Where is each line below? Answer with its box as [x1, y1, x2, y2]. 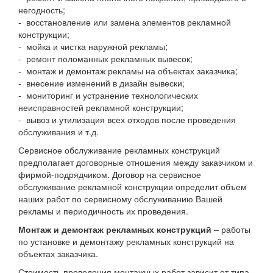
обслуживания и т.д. [18, 126, 99, 138]
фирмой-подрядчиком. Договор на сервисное [18, 168, 201, 181]
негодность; [18, 4, 65, 16]
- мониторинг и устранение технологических [18, 89, 198, 102]
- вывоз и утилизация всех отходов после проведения [18, 113, 236, 126]
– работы [211, 223, 250, 236]
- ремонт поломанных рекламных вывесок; [18, 52, 193, 65]
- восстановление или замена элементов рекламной [18, 16, 231, 29]
